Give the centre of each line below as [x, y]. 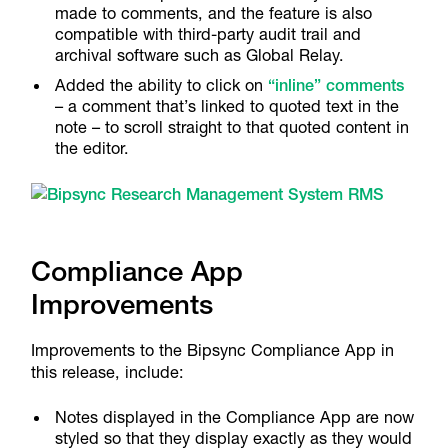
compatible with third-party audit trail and [208, 34]
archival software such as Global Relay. [200, 55]
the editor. [92, 147]
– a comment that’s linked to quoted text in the [227, 105]
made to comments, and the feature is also [214, 13]
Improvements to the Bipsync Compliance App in [212, 349]
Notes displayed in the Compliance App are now [235, 416]
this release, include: [107, 371]
